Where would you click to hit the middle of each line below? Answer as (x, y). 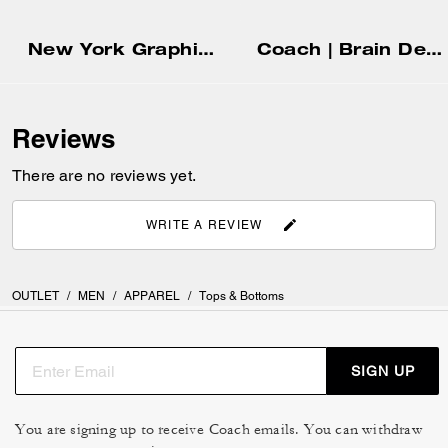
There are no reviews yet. (104, 176)
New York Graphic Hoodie (206, 49)
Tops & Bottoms (241, 296)
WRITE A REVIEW (204, 224)
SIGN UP (382, 370)
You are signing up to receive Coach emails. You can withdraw (218, 430)
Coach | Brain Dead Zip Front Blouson (433, 49)
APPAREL (152, 296)
